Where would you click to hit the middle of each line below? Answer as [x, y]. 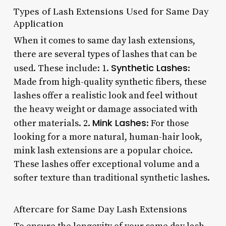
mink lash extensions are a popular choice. [103, 150]
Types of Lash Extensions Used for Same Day [111, 11]
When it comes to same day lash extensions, [104, 40]
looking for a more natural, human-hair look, [108, 137]
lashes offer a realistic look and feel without [105, 95]
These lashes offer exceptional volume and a [106, 164]
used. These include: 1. [62, 68]
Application [38, 23]
